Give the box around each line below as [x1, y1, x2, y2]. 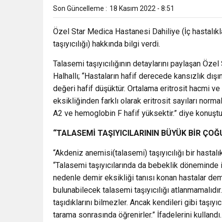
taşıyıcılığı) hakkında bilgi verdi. [53, 39, 160, 49]
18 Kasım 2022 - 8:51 [110, 4, 174, 12]
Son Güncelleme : [53, 4, 107, 12]
